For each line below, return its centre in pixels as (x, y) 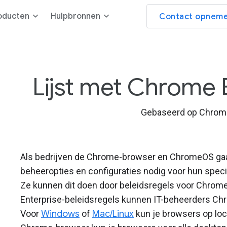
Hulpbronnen (75, 16)
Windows (60, 214)
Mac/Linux (113, 214)
